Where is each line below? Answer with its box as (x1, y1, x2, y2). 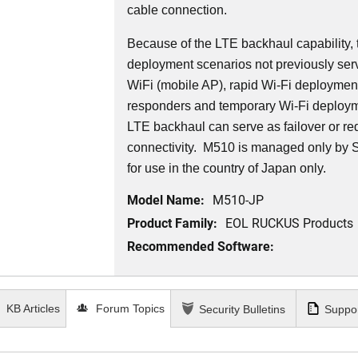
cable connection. (127, 3, 228, 18)
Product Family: (127, 214, 218, 232)
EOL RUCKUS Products (225, 214, 354, 232)
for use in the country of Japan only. (127, 161, 327, 176)
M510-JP (213, 191, 265, 209)
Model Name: (127, 191, 205, 209)
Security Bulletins (199, 303, 285, 316)
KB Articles (3, 302, 61, 316)
